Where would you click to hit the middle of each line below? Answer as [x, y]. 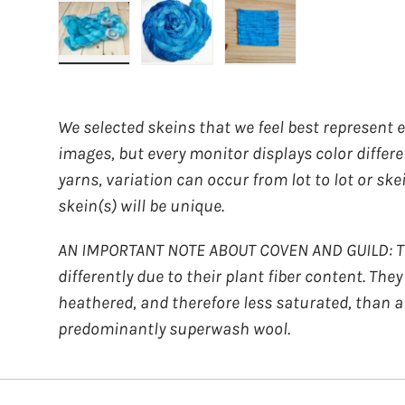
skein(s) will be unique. [141, 206]
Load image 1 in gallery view [184, 72]
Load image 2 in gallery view [268, 72]
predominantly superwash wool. [174, 328]
